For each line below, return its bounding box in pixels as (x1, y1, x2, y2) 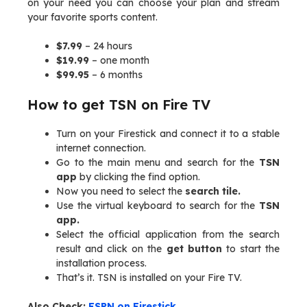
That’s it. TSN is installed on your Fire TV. (56, 271, 242, 284)
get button (166, 243, 222, 255)
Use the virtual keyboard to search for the (56, 199, 259, 212)
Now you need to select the (56, 185, 185, 197)
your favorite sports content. (27, 11, 158, 23)
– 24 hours (82, 40, 132, 52)
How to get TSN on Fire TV (27, 96, 210, 113)
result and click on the (56, 243, 167, 255)
